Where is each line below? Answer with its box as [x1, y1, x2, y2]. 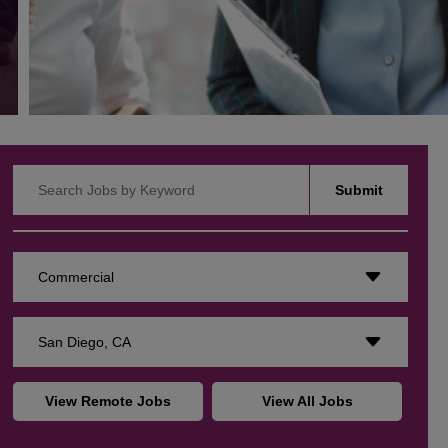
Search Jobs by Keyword [12, 166, 170, 183]
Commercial [38, 269, 115, 286]
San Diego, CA [38, 334, 132, 351]
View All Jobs [261, 393, 353, 410]
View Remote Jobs [45, 393, 172, 410]
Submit [335, 182, 383, 199]
